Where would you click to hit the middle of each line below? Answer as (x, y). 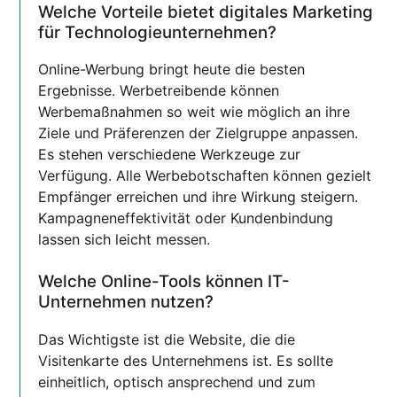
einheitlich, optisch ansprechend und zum (177, 382)
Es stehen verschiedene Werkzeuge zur (170, 155)
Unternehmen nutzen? (126, 302)
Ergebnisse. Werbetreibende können (159, 91)
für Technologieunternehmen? (158, 32)
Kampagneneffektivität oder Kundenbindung (186, 218)
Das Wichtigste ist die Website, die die (167, 340)
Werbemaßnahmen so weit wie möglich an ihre (195, 112)
